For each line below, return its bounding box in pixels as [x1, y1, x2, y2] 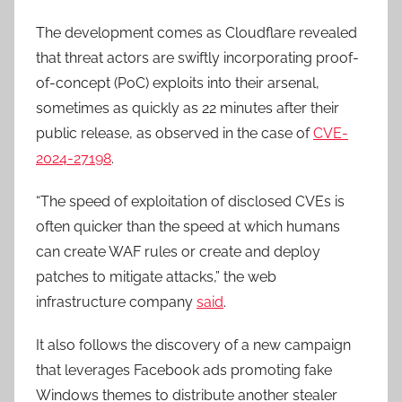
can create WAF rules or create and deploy [36, 242, 320, 260]
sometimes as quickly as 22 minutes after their [36, 99, 339, 117]
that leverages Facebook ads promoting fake [36, 361, 332, 379]
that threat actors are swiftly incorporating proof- [36, 48, 359, 66]
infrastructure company [36, 293, 197, 310]
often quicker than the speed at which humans [36, 217, 340, 235]
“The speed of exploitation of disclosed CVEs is [36, 192, 345, 210]
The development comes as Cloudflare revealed [36, 23, 357, 41]
